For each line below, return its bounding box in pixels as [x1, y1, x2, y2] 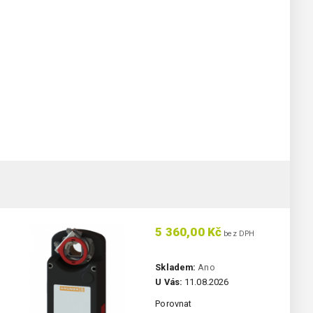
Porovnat [155, 298, 192, 310]
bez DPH [221, 229, 255, 239]
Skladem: [155, 262, 196, 273]
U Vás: [155, 277, 182, 288]
